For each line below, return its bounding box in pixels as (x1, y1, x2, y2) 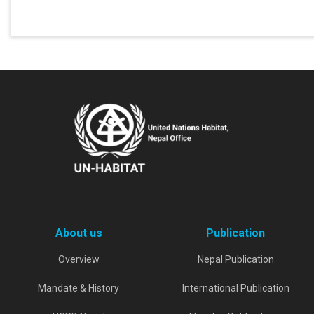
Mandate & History (38, 282, 119, 294)
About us (55, 226, 102, 240)
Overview (57, 254, 100, 265)
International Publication (182, 282, 289, 294)
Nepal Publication (197, 254, 274, 265)
